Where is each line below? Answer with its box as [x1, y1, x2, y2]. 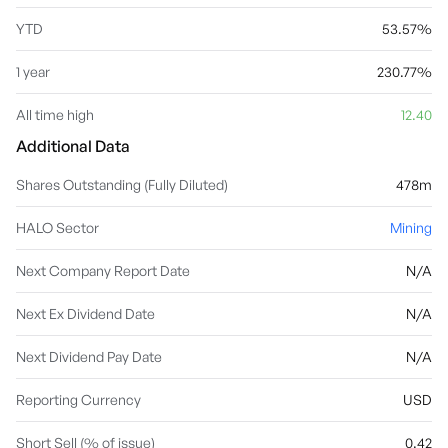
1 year [16, 63, 50, 80]
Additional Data [16, 136, 130, 156]
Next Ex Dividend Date [16, 305, 155, 322]
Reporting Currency [16, 391, 141, 408]
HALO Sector [16, 219, 99, 236]
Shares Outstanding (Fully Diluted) [16, 176, 228, 193]
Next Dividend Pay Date [16, 348, 162, 365]
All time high [16, 106, 94, 123]
